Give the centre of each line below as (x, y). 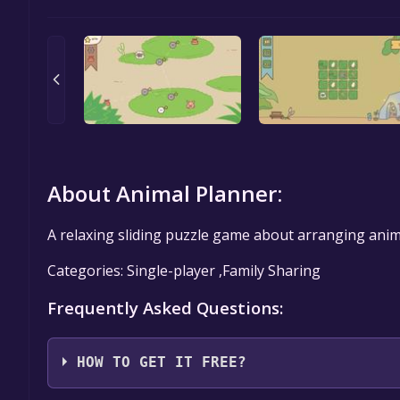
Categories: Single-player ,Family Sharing (184, 270)
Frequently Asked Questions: (165, 307)
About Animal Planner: (165, 193)
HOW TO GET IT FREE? (162, 363)
